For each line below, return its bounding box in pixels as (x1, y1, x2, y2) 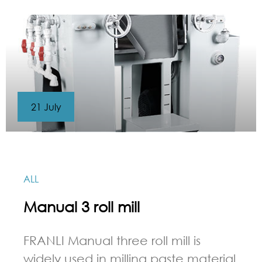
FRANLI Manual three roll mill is (23, 233, 201, 248)
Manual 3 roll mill (23, 197, 140, 216)
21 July (30, 100, 61, 113)
